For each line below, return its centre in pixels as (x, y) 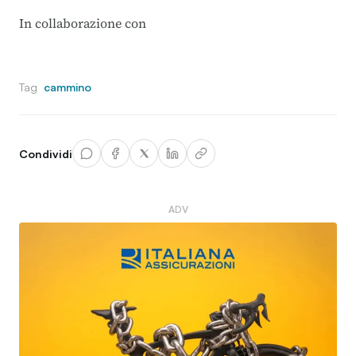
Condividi (46, 153)
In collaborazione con (83, 23)
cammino (68, 87)
